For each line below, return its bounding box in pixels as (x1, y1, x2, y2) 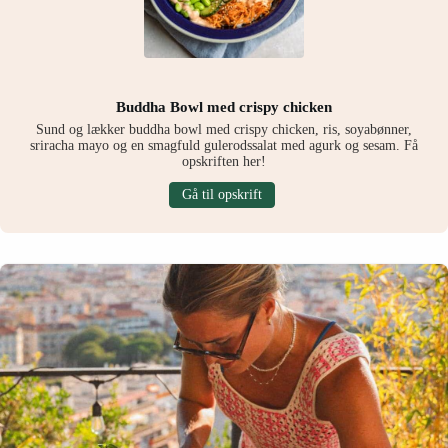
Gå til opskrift (181, 187, 262, 203)
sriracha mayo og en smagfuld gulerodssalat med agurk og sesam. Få (30, 138, 418, 154)
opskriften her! (182, 154, 266, 170)
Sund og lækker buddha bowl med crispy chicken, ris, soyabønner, (36, 122, 412, 138)
